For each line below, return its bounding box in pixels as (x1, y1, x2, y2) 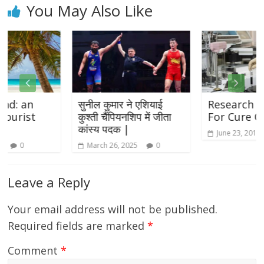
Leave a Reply (8, 173, 91, 192)
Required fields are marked (8, 219, 148, 233)
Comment (8, 243, 61, 258)
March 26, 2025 (35, 140, 86, 151)
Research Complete (156, 97, 255, 112)
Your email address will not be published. (8, 202, 218, 217)
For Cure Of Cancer (156, 110, 253, 124)
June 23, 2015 (164, 128, 209, 138)
